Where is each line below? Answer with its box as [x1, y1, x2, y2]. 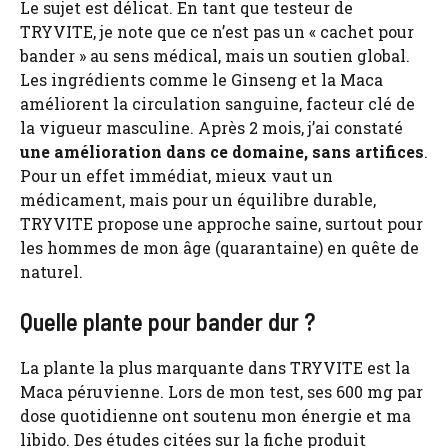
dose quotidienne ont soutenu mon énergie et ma [20, 404, 411, 426]
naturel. [20, 260, 83, 282]
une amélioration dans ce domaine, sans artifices [20, 140, 424, 162]
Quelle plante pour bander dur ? [20, 306, 315, 336]
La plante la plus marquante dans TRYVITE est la [20, 356, 410, 378]
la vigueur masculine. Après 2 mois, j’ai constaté [20, 116, 403, 138]
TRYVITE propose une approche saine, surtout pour [20, 212, 423, 234]
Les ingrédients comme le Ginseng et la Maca [20, 68, 383, 90]
